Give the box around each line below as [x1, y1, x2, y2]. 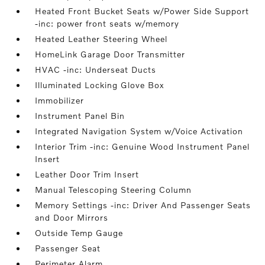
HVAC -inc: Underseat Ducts [35, 64, 157, 75]
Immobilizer [35, 95, 85, 105]
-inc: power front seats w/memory [35, 18, 180, 28]
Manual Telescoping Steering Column [35, 185, 192, 195]
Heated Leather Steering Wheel [35, 34, 168, 44]
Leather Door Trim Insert [35, 169, 140, 179]
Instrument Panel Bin [35, 111, 125, 121]
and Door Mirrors [35, 212, 109, 222]
